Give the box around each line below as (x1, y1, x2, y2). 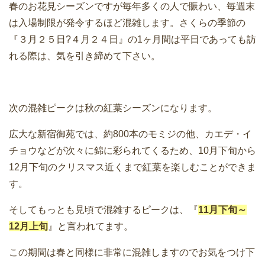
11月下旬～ (198, 205, 247, 215)
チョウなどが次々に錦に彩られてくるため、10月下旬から (9, 146, 256, 156)
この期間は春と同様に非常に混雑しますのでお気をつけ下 (9, 247, 255, 258)
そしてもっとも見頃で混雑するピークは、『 (9, 205, 198, 215)
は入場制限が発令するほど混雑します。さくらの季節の (9, 18, 245, 28)
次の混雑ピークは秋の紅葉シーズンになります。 (9, 103, 217, 114)
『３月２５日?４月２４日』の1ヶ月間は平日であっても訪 (9, 34, 256, 45)
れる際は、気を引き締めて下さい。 (9, 51, 160, 62)
